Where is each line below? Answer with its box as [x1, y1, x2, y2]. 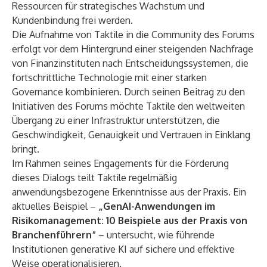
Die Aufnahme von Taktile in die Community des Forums [12, 29, 254, 41]
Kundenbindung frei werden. [12, 14, 133, 26]
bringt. [12, 143, 39, 155]
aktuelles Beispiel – [12, 200, 98, 212]
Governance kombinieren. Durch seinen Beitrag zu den [12, 86, 245, 98]
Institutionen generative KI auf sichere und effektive [12, 243, 235, 255]
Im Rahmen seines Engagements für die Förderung [12, 157, 229, 169]
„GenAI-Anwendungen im [98, 200, 215, 212]
